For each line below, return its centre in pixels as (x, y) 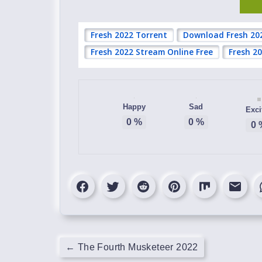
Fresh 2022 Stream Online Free (152, 52)
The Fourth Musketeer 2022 (137, 247)
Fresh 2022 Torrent (129, 35)
